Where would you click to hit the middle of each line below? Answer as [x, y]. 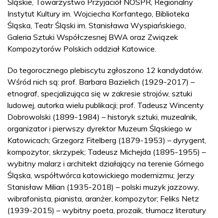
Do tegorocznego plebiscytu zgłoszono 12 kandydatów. [105, 70]
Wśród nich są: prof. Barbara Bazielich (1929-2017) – [101, 82]
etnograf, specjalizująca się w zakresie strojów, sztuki [100, 93]
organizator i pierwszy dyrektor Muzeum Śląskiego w [100, 128]
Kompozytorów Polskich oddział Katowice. [82, 48]
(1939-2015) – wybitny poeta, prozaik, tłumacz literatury [107, 210]
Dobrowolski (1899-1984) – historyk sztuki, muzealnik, [102, 117]
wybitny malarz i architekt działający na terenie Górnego [106, 163]
